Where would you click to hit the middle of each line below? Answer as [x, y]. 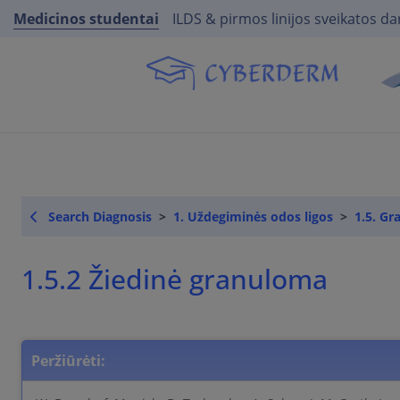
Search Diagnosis [100, 217]
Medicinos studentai [86, 19]
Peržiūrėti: [68, 361]
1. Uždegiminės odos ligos [253, 217]
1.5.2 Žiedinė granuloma [186, 279]
